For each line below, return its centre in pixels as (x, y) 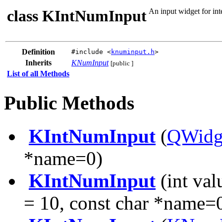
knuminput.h (133, 52)
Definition (38, 52)
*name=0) (63, 158)
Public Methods (69, 103)
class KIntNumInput (77, 16)
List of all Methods (38, 74)
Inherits (38, 63)
